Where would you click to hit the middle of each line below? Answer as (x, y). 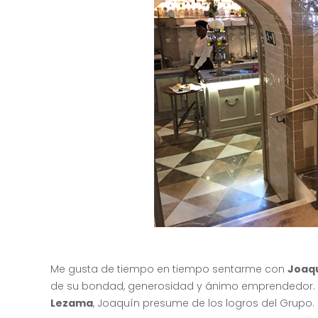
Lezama (72, 303)
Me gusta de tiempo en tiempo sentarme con (169, 269)
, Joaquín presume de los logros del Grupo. (204, 303)
